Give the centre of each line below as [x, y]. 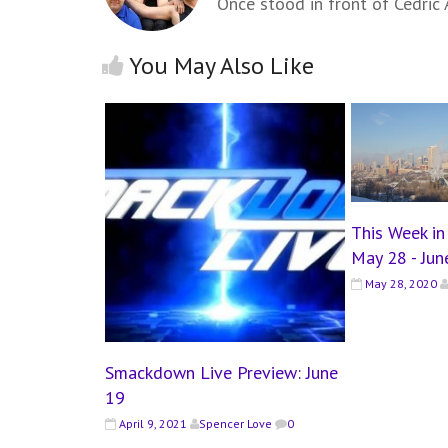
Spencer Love [235, 424]
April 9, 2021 [153, 424]
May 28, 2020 [400, 283]
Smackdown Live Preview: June [221, 373]
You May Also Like [221, 65]
